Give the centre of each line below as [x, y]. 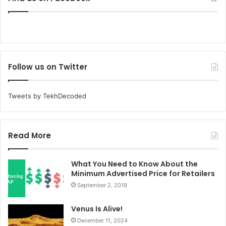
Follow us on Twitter [48, 67]
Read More [30, 135]
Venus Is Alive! [97, 209]
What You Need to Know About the [134, 164]
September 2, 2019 [102, 185]
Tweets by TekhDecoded [47, 96]
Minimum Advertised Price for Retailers [143, 173]
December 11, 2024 [102, 220]
